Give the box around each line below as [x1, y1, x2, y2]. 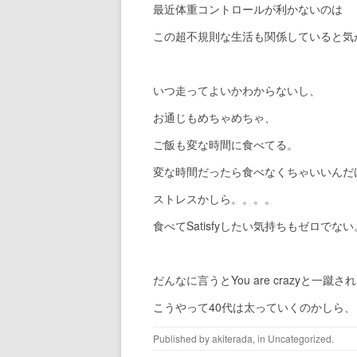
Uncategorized [268, 331, 331, 345]
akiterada [212, 331, 253, 345]
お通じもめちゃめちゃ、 [153, 109, 276, 125]
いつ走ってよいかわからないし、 [153, 82, 320, 98]
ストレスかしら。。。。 [153, 190, 276, 206]
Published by [153, 331, 212, 345]
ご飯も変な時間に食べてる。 [153, 136, 298, 152]
